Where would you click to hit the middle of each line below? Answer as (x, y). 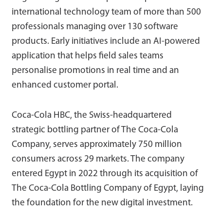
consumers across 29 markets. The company (98, 159)
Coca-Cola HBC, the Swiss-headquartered (92, 115)
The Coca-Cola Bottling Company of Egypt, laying (108, 188)
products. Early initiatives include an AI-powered (106, 41)
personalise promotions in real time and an (95, 71)
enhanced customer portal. (65, 85)
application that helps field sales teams (88, 56)
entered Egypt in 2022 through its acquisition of (105, 174)
